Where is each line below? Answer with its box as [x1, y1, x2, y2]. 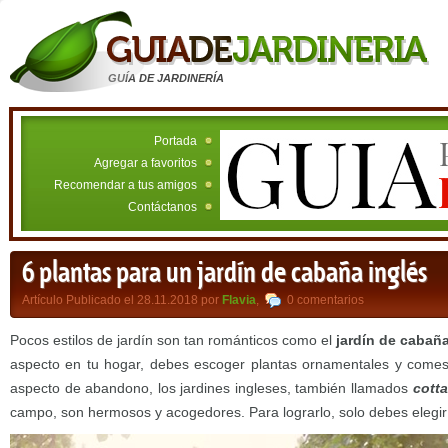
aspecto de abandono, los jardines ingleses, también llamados [10, 380, 413, 396]
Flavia [222, 293, 256, 307]
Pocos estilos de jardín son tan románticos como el [10, 332, 332, 348]
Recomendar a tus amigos [54, 178, 197, 192]
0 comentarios [287, 293, 364, 307]
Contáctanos [128, 200, 197, 214]
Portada [154, 134, 197, 148]
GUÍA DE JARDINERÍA [108, 72, 224, 84]
